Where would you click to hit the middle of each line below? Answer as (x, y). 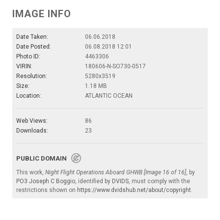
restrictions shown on (47, 190)
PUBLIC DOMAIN (44, 159)
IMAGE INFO (42, 14)
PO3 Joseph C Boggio (46, 181)
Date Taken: (32, 37)
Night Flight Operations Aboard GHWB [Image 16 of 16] (116, 173)
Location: (29, 96)
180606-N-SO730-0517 (115, 67)
